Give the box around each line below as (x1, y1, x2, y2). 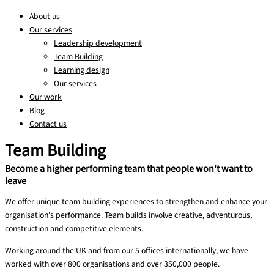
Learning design (54, 64, 109, 76)
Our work (29, 91, 62, 103)
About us (29, 10, 60, 23)
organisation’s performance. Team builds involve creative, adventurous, (5, 209, 252, 221)
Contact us (29, 118, 67, 130)
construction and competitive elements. (5, 223, 143, 235)
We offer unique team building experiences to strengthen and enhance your (5, 196, 267, 208)
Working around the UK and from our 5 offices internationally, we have (5, 245, 248, 257)
